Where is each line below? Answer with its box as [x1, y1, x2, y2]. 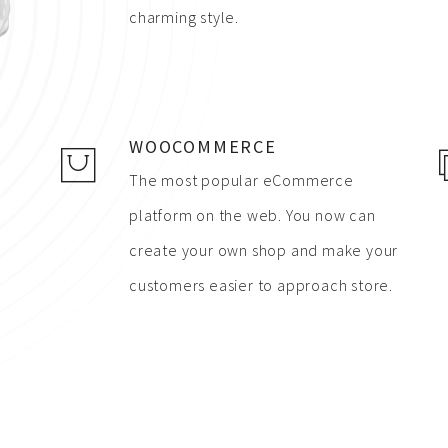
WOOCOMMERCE [129, 135, 277, 158]
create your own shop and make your [129, 240, 399, 260]
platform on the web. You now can [129, 205, 376, 225]
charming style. [129, 7, 240, 27]
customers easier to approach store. [129, 275, 394, 295]
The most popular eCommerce [129, 170, 354, 190]
